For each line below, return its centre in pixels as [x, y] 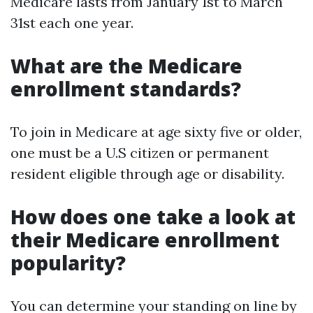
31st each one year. [72, 23]
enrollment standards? [126, 89]
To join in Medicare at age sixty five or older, [156, 132]
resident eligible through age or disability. [147, 174]
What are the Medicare [126, 66]
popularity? [68, 263]
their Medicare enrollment [145, 240]
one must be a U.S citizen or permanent [140, 153]
